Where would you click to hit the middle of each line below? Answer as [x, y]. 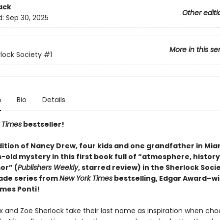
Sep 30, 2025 [27, 18]
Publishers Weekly [48, 167]
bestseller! [43, 124]
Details [54, 100]
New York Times [86, 178]
